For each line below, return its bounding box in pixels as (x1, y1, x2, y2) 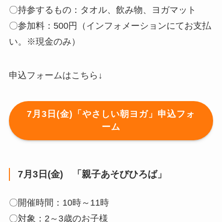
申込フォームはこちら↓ (8, 70, 103, 80)
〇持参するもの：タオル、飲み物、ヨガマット (8, 5, 196, 15)
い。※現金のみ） (8, 37, 80, 47)
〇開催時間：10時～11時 (8, 198, 109, 208)
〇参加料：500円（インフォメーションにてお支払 (8, 21, 211, 31)
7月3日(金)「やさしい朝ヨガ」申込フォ (27, 109, 195, 119)
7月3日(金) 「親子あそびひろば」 (17, 169, 166, 179)
